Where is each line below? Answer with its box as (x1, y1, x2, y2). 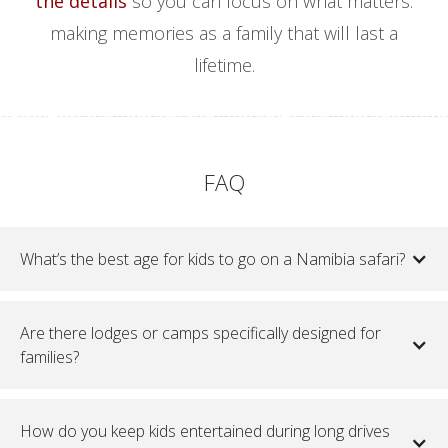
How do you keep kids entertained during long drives (20, 420, 390, 443)
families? (20, 346, 79, 369)
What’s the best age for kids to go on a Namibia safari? (20, 248, 405, 271)
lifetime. (193, 53, 255, 78)
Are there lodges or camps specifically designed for (20, 322, 381, 345)
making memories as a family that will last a (50, 21, 398, 46)
